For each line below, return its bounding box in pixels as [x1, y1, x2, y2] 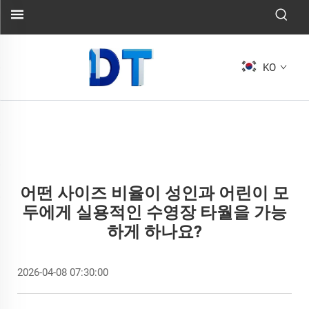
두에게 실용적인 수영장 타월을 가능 [22, 203, 287, 222]
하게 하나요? [107, 222, 202, 241]
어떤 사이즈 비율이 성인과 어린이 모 [20, 183, 289, 203]
